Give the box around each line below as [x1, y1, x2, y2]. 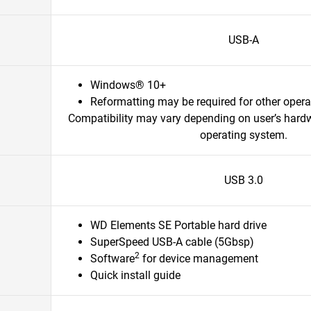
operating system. [200, 128, 287, 142]
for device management [140, 252, 258, 265]
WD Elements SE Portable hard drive [90, 219, 267, 232]
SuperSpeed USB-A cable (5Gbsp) [90, 235, 254, 249]
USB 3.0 [224, 174, 263, 187]
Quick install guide [90, 269, 180, 282]
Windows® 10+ [90, 78, 166, 92]
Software [90, 252, 135, 265]
